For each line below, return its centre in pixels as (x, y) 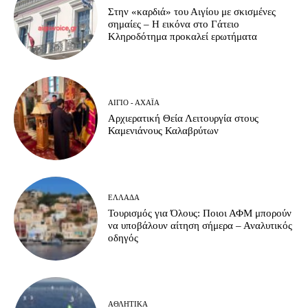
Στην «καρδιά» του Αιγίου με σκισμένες (192, 11)
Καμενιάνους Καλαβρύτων (164, 131)
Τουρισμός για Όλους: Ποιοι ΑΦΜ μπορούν (200, 213)
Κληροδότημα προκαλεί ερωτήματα (183, 36)
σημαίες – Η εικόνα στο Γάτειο (174, 24)
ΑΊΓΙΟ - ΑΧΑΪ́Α (134, 103)
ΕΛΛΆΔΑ (124, 197)
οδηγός (123, 238)
